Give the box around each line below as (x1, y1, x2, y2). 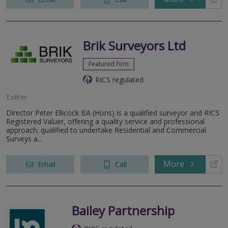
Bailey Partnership (72, 202, 175, 219)
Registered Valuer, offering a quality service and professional (6, 116, 205, 126)
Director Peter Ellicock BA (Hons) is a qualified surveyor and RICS (6, 107, 219, 118)
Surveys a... (6, 133, 42, 144)
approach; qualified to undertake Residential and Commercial (6, 125, 206, 135)
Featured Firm (89, 59, 129, 68)
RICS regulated (95, 74, 144, 84)
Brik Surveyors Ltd (83, 37, 186, 54)
